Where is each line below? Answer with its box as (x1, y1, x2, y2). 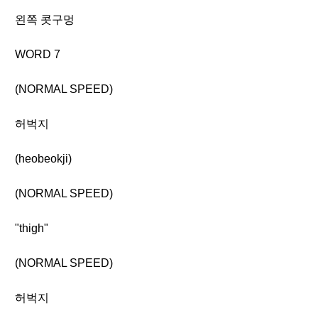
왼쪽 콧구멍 (15, 13, 75, 26)
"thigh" (15, 222, 48, 234)
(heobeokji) (15, 153, 72, 165)
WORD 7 (15, 48, 60, 60)
